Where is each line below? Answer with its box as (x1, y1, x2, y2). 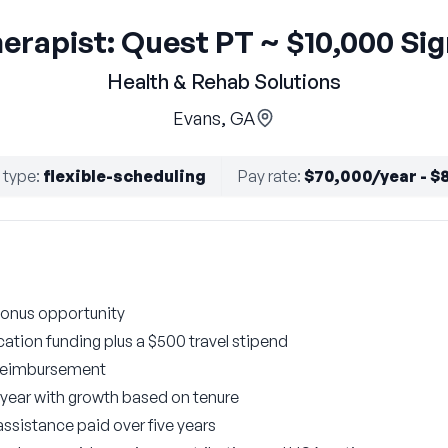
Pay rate (238, 166, 297, 186)
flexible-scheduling (43, 166, 206, 186)
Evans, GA (173, 107, 255, 129)
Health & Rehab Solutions (107, 69, 341, 94)
